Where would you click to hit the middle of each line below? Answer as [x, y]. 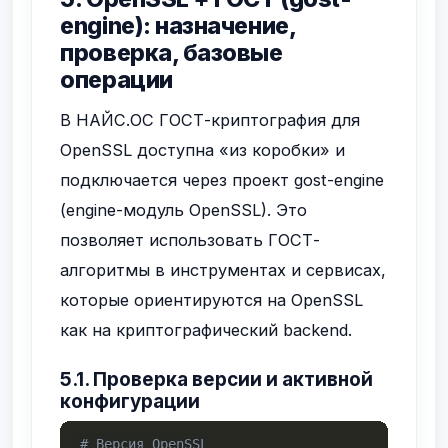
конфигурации [130, 401]
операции [116, 80]
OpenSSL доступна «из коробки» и [203, 150]
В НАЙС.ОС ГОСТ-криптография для [210, 120]
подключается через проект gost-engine [222, 180]
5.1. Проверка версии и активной [217, 379]
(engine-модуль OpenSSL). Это [184, 210]
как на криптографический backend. [206, 330]
